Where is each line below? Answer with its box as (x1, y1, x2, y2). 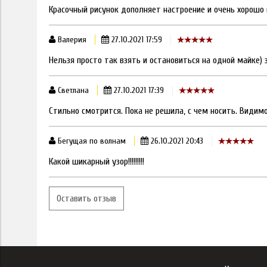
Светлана (55, 85, 89, 96)
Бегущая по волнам (55, 136, 126, 147)
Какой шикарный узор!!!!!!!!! (49, 156, 144, 167)
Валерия (55, 35, 86, 45)
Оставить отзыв (57, 193, 116, 204)
